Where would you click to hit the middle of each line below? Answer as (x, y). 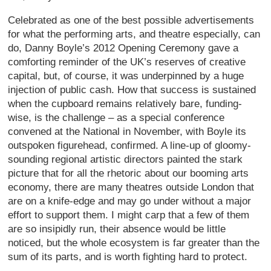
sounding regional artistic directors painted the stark (126, 159)
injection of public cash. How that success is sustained (132, 90)
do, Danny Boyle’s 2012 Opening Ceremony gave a (123, 48)
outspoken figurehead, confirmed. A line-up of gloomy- (130, 145)
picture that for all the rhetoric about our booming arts (129, 173)
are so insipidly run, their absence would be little (117, 229)
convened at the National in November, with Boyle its (127, 131)
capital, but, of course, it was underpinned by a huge (126, 76)
